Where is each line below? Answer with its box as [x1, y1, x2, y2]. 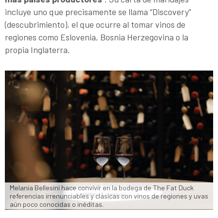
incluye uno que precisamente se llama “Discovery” [5, 6, 191, 18]
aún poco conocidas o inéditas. [10, 200, 104, 209]
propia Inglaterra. [5, 44, 70, 55]
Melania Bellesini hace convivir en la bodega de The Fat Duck [10, 183, 194, 192]
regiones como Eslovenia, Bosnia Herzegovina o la [5, 32, 188, 43]
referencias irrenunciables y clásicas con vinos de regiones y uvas [10, 192, 208, 200]
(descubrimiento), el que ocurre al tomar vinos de [5, 19, 185, 30]
